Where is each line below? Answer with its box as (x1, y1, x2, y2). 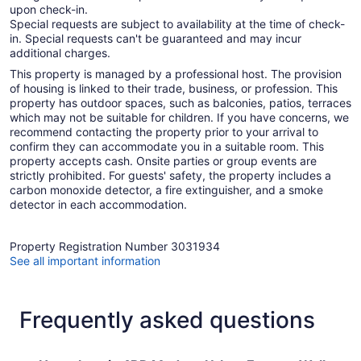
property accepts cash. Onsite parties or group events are (10, 154, 317, 168)
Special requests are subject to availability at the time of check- (10, 17, 345, 31)
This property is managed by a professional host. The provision (10, 67, 342, 81)
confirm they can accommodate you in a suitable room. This (10, 139, 324, 154)
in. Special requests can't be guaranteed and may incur (10, 31, 301, 46)
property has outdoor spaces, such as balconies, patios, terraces (10, 96, 351, 110)
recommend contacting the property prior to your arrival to (10, 125, 318, 139)
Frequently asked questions (19, 306, 315, 334)
